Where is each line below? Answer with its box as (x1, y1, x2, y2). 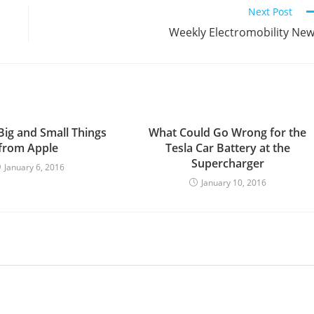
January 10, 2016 (200, 177, 266, 189)
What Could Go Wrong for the (149, 125, 307, 140)
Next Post (248, 5, 292, 18)
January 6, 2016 (4, 161, 64, 173)
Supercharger (191, 156, 264, 171)
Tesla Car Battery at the (165, 140, 290, 156)
